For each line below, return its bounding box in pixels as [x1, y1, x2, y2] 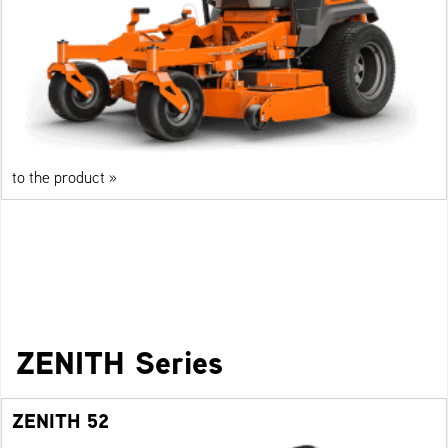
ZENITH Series [16, 340, 223, 386]
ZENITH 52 [12, 407, 109, 436]
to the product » [12, 167, 117, 188]
